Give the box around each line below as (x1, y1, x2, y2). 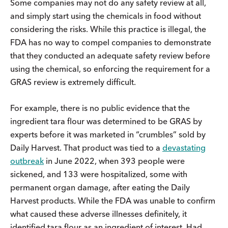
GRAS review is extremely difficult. (10, 76, 138, 87)
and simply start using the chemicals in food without (10, 10, 201, 21)
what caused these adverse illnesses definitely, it (10, 208, 187, 219)
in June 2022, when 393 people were (44, 155, 185, 166)
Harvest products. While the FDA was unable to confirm (10, 195, 215, 206)
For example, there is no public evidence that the (10, 102, 190, 113)
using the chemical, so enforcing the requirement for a (10, 63, 210, 74)
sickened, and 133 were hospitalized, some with (10, 168, 187, 179)
